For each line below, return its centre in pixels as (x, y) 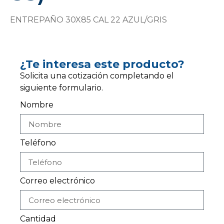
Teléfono (38, 143)
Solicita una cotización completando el (97, 75)
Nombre (37, 105)
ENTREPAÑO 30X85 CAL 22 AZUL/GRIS (88, 20)
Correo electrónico (57, 181)
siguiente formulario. (61, 87)
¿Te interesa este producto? (102, 64)
